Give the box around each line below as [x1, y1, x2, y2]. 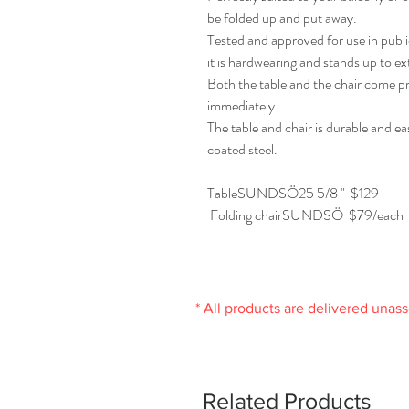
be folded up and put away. [207, 7, 357, 29]
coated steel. [207, 139, 278, 161]
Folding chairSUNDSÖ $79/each [207, 204, 404, 226]
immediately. [207, 95, 278, 117]
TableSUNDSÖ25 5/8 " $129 [207, 183, 379, 204]
